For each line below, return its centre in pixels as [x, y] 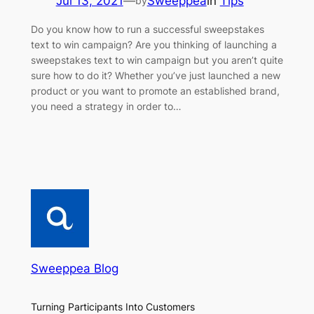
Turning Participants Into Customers [112, 306]
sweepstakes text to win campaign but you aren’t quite [157, 60]
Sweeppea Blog [74, 268]
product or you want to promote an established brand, [155, 90]
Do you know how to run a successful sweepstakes [147, 29]
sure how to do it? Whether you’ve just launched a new [155, 75]
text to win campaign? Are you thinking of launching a [153, 44]
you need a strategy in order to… [106, 106]
